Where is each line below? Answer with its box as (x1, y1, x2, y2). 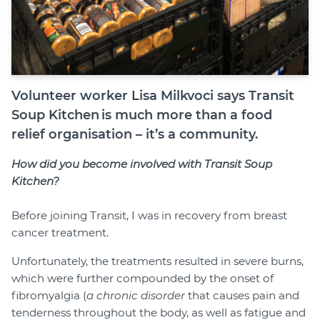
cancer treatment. (11, 225, 109, 239)
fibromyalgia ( (11, 288, 86, 302)
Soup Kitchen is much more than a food (11, 106, 272, 123)
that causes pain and (185, 288, 299, 302)
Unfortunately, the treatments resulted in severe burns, (11, 254, 304, 268)
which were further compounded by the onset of (11, 271, 274, 285)
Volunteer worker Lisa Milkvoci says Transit (11, 87, 294, 104)
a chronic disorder (86, 288, 185, 302)
